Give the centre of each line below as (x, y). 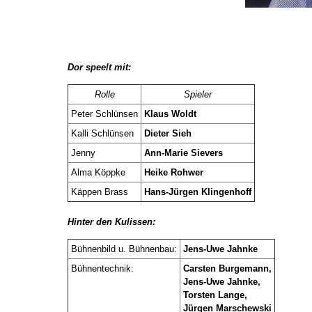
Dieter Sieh (168, 133)
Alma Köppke (98, 172)
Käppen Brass (100, 192)
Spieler (198, 94)
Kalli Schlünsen (102, 133)
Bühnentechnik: (102, 268)
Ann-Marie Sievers (184, 153)
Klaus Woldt (170, 114)
